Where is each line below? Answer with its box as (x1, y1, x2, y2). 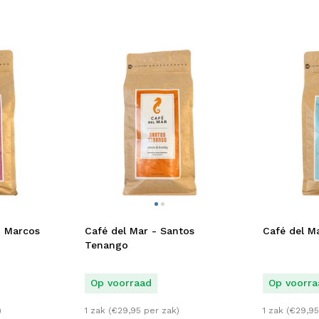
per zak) (141, 305, 179, 316)
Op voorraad (90, 276, 152, 288)
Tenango (85, 239, 128, 251)
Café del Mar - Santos (85, 224, 194, 236)
